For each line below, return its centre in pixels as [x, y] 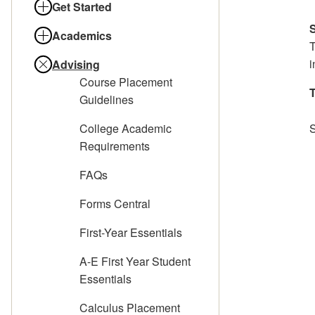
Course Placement [126, 82]
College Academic [126, 129]
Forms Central [115, 204]
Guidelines [107, 100]
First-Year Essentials [131, 233]
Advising [76, 65]
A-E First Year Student [135, 262]
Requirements [115, 146]
